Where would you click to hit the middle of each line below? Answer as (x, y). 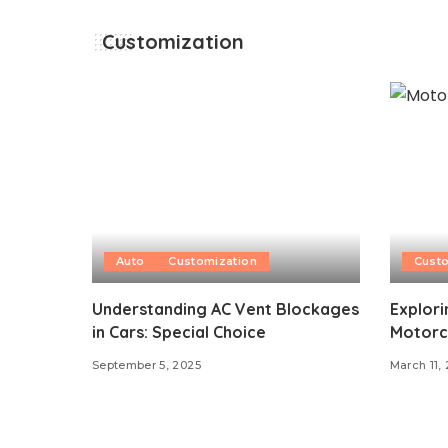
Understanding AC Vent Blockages (225, 308)
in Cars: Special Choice (179, 331)
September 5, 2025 (146, 364)
